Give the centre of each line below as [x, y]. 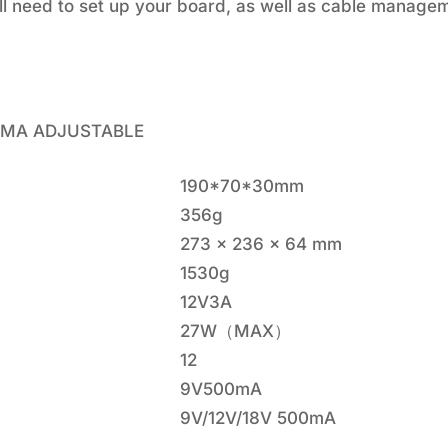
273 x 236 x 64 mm [261, 243]
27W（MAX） [235, 330]
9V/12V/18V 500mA [258, 417]
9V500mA [221, 388]
